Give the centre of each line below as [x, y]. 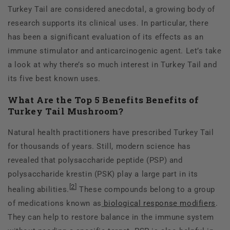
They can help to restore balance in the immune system [111, 217]
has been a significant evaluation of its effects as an [106, 37]
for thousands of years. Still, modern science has [99, 146]
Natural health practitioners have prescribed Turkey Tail [111, 132]
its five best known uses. [54, 78]
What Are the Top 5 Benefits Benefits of [103, 100]
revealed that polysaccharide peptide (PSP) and [95, 160]
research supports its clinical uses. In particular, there [108, 23]
